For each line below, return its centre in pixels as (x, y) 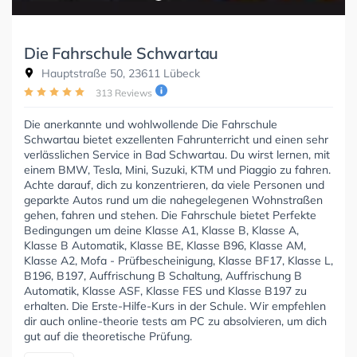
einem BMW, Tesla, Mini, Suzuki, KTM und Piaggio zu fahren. (177, 169)
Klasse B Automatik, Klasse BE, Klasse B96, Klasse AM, (165, 245)
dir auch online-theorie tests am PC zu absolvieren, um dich (175, 321)
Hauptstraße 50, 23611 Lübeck (119, 73)
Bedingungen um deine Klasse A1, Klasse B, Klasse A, (161, 230)
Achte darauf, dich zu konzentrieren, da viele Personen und (174, 184)
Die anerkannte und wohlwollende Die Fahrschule (151, 124)
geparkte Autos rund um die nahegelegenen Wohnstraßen (173, 200)
